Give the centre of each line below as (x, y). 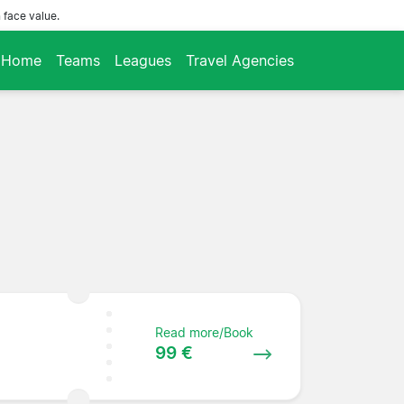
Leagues (143, 60)
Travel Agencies (240, 60)
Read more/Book (205, 332)
